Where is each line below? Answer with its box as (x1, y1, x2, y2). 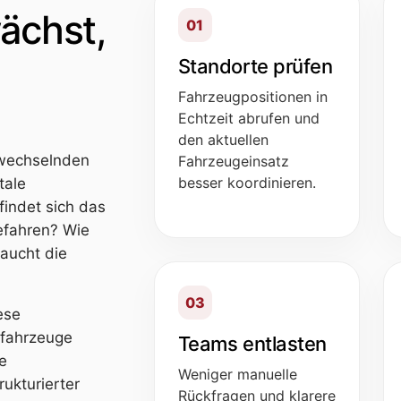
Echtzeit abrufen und (177, 108, 320, 127)
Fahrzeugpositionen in (177, 87, 328, 106)
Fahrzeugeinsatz (177, 151, 289, 170)
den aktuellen (177, 130, 269, 149)
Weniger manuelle (177, 364, 297, 383)
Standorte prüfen (177, 54, 333, 78)
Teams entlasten (177, 331, 327, 355)
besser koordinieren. (177, 173, 316, 192)
